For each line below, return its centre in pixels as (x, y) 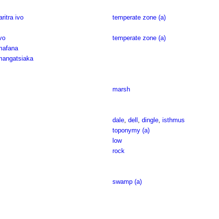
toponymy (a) (131, 130)
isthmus (173, 120)
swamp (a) (127, 182)
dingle (150, 120)
